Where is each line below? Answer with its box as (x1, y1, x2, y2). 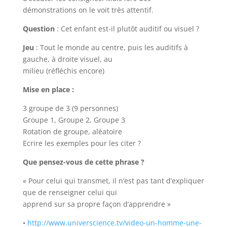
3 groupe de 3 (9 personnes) (22, 103, 118, 113)
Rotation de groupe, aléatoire (22, 127, 122, 136)
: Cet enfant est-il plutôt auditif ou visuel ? (54, 24, 199, 33)
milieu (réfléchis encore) (22, 66, 104, 75)
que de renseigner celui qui (22, 187, 117, 197)
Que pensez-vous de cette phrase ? (22, 157, 144, 167)
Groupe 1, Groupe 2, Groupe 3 (22, 115, 125, 125)
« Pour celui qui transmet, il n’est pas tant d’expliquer (22, 176, 204, 185)
